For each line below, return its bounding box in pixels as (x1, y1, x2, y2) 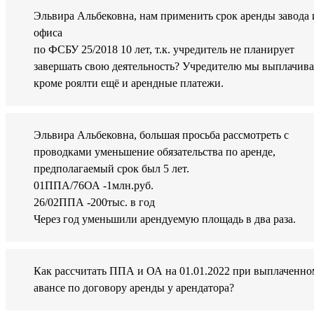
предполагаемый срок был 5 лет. (34, 163, 189, 175)
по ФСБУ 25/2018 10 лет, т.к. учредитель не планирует (34, 43, 294, 56)
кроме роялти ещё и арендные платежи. (34, 77, 224, 90)
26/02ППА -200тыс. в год (34, 196, 155, 209)
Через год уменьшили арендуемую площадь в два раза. (34, 213, 296, 226)
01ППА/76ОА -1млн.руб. (34, 179, 153, 192)
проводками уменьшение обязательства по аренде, (34, 146, 275, 158)
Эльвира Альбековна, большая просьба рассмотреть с (34, 129, 289, 142)
